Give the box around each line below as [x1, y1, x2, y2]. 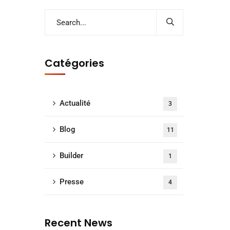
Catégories [45, 56, 104, 70]
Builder [60, 151, 83, 160]
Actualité [60, 99, 90, 108]
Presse [60, 177, 84, 186]
